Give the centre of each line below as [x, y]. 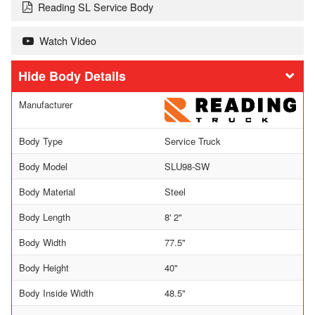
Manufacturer [46, 105]
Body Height [44, 268]
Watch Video [68, 41]
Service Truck [193, 141]
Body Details [88, 76]
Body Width [43, 243]
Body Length [45, 217]
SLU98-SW [187, 167]
